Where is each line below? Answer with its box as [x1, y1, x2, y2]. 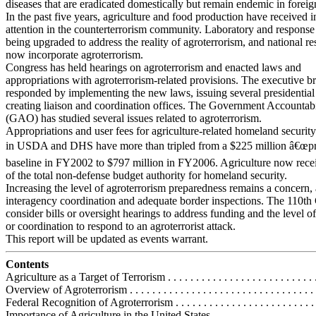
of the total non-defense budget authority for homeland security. [6, 169, 287, 181]
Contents [6, 258, 49, 270]
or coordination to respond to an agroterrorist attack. [6, 220, 236, 232]
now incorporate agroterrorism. [6, 49, 143, 61]
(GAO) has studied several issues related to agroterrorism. [6, 112, 262, 124]
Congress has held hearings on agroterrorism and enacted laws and [6, 61, 301, 73]
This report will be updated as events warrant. [6, 233, 208, 245]
